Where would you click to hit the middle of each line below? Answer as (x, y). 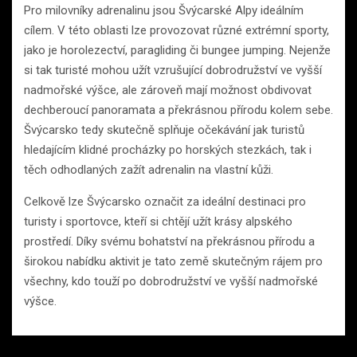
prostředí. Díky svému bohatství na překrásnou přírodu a (169, 241)
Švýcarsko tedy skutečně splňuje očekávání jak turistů (164, 129)
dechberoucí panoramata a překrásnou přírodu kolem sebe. (178, 110)
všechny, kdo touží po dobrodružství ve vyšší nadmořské (171, 281)
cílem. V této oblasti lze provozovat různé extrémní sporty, (177, 30)
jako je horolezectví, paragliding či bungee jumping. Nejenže (177, 50)
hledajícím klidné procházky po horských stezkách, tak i (168, 149)
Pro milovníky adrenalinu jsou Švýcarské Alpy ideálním (164, 10)
